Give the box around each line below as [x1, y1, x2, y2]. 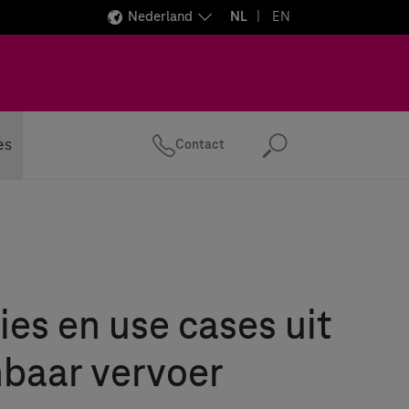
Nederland [128, 9, 193, 25]
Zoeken [260, 143, 376, 164]
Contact [175, 137, 225, 152]
